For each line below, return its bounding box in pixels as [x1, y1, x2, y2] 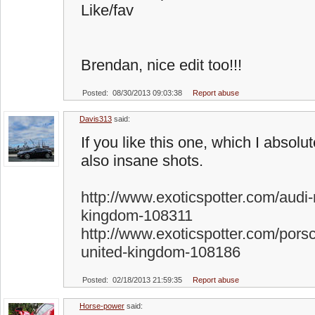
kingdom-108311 [81, 207, 193, 224]
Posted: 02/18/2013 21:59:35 [82, 276, 182, 284]
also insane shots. [81, 152, 203, 169]
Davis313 [79, 115, 112, 123]
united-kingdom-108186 [81, 243, 240, 261]
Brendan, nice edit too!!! [81, 56, 242, 74]
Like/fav [81, 1, 134, 19]
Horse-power [79, 302, 124, 310]
